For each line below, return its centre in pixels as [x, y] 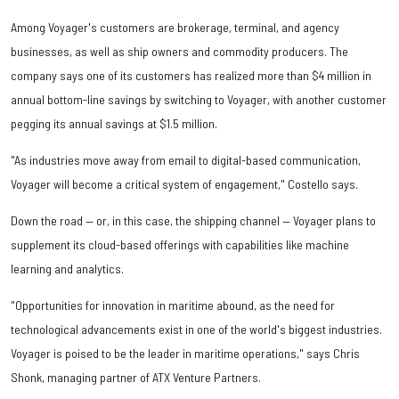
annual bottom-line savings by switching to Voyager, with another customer [199, 99]
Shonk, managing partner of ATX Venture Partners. [136, 377]
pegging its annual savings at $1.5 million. [114, 123]
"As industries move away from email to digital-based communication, [186, 159]
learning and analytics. [67, 268]
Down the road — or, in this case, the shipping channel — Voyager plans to [193, 220]
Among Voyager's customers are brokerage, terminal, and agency [175, 27]
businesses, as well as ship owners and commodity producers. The [179, 51]
